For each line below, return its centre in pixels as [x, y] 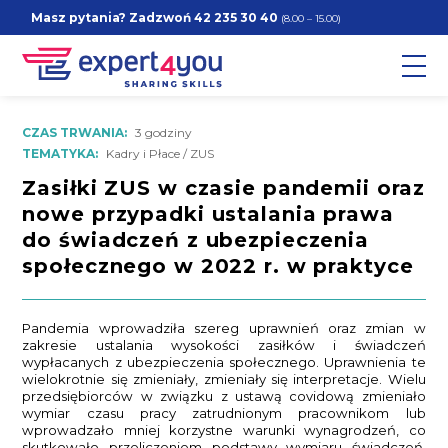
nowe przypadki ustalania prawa [208, 214]
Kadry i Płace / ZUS [159, 153]
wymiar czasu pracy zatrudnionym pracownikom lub [224, 413]
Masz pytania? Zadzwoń [113, 17]
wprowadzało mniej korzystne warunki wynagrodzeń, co [224, 430]
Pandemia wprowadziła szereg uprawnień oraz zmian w [224, 328]
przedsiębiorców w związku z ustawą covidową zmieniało [224, 396]
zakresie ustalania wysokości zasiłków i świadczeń [224, 345]
